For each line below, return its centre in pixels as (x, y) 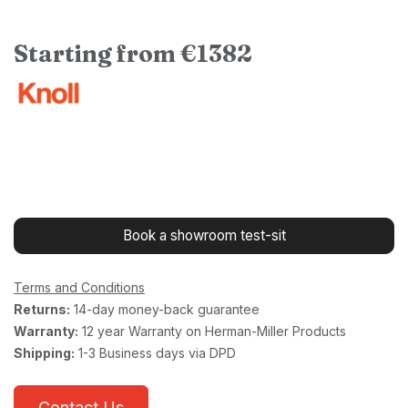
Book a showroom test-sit (204, 235)
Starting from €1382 (133, 53)
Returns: (42, 309)
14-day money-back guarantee (165, 309)
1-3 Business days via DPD (155, 353)
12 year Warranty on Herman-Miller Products (212, 331)
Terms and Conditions (79, 287)
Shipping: (44, 353)
